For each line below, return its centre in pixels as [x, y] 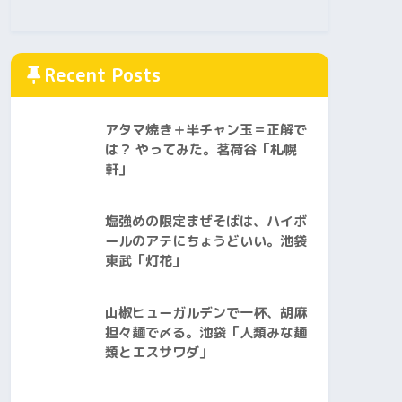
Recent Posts [102, 75]
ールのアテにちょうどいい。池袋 [206, 241]
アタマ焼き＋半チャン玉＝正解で [206, 130]
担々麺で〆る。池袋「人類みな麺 [206, 333]
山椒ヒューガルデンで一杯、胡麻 [206, 313]
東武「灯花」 [145, 261]
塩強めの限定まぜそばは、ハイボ [206, 222]
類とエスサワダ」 [159, 353]
